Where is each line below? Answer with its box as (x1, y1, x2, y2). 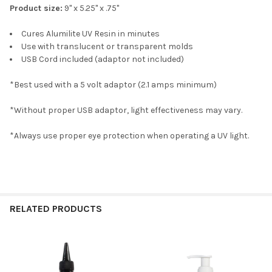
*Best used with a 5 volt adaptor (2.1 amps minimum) (10, 79, 217, 90)
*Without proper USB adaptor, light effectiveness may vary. (10, 104, 242, 115)
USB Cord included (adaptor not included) (21, 53, 184, 64)
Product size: (10, 2, 63, 13)
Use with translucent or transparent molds (21, 41, 193, 52)
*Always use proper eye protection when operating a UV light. (10, 130, 251, 141)
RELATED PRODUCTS (10, 202, 102, 214)
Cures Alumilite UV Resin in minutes (21, 28, 160, 39)
